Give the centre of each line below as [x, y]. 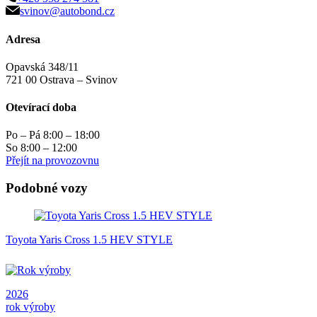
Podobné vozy [47, 188]
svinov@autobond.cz [68, 11]
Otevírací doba [41, 108]
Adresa [23, 39]
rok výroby [30, 306]
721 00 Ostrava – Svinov [62, 79]
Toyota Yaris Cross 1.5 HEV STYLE [89, 239]
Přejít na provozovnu [52, 161]
